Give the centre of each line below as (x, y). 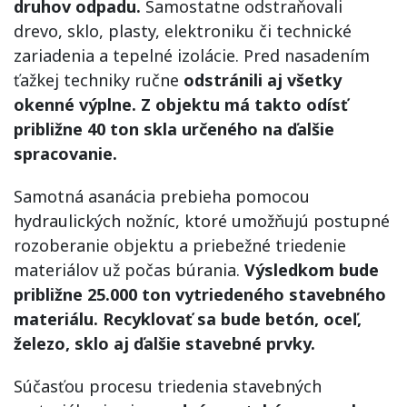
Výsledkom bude (312, 269)
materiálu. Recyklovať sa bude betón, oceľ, (188, 318)
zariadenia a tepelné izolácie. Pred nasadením (192, 55)
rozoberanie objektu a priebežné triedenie (180, 245)
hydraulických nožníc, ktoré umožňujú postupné (202, 220)
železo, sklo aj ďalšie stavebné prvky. (164, 343)
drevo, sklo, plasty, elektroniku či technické (183, 30)
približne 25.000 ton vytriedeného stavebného (200, 294)
